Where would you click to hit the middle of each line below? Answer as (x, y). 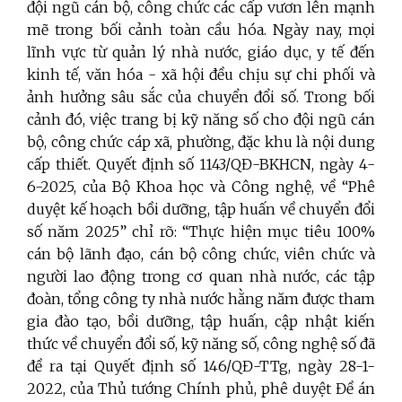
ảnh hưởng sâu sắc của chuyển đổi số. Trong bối (201, 97)
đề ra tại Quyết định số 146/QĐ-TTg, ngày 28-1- (201, 367)
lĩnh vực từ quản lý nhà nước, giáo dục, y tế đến (201, 52)
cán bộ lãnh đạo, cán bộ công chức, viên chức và (201, 254)
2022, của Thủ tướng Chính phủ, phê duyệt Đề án (201, 389)
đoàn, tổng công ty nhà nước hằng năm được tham (201, 299)
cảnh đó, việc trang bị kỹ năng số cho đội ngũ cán (201, 120)
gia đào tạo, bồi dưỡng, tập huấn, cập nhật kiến (201, 322)
